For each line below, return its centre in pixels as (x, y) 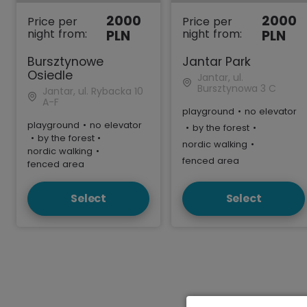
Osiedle (50, 75)
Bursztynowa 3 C (236, 88)
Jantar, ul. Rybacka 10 (93, 91)
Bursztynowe (65, 61)
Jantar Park (217, 61)
